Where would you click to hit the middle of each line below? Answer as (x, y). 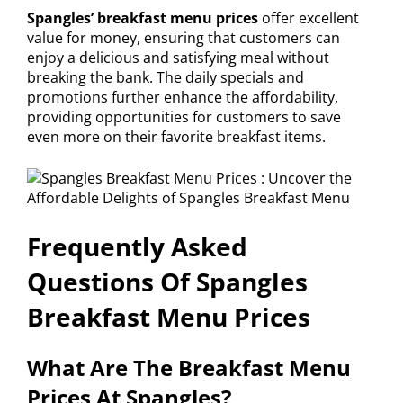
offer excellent (309, 18)
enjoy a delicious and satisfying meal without (178, 58)
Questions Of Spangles (167, 282)
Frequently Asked (137, 247)
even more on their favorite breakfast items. (176, 137)
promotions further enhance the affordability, (183, 98)
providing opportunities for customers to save (184, 117)
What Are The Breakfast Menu (189, 368)
